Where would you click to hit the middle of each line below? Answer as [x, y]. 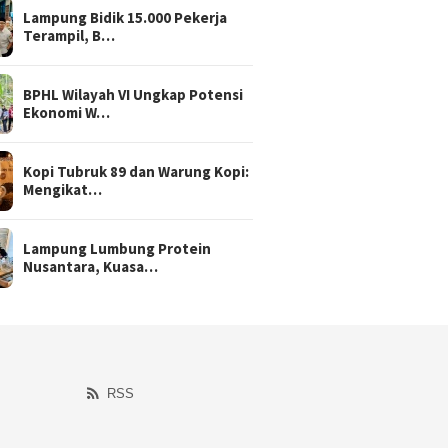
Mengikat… [63, 189]
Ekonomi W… [67, 112]
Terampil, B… [69, 35]
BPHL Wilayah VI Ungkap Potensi [133, 94]
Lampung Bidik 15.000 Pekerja [125, 17]
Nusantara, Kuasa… [91, 266]
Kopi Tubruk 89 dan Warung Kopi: [136, 171]
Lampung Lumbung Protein [117, 248]
